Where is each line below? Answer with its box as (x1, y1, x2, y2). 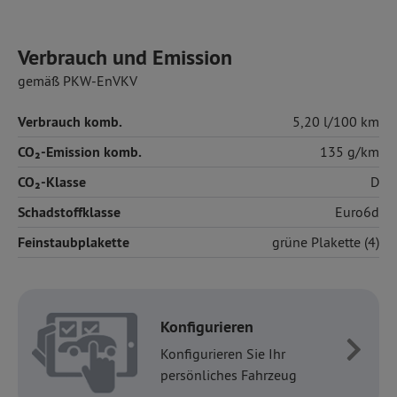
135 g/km (320, 142, 379, 160)
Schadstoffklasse (18, 202, 121, 222)
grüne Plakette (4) (272, 232, 379, 251)
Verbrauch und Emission (18, 43, 232, 71)
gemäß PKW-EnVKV (18, 71, 137, 90)
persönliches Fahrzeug (160, 365, 297, 384)
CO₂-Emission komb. (18, 142, 142, 161)
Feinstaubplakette (18, 232, 129, 252)
